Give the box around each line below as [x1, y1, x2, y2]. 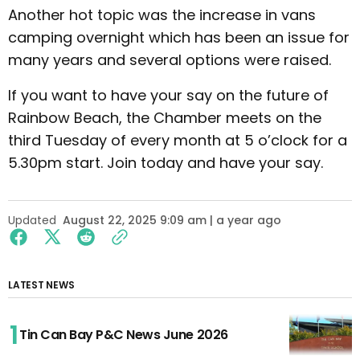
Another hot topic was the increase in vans [8, 5, 316, 26]
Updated [8, 212, 56, 229]
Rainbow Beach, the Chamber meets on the [8, 108, 321, 129]
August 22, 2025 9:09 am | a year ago [63, 212, 281, 229]
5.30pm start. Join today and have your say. [8, 153, 323, 174]
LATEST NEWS [8, 278, 75, 292]
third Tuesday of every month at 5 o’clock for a [8, 130, 347, 151]
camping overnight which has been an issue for [8, 27, 350, 48]
